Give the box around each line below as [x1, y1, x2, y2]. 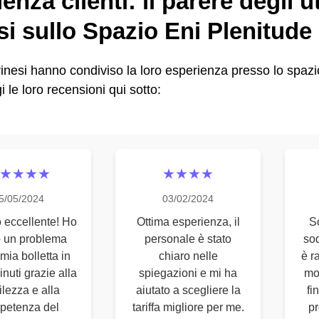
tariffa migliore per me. [132, 301, 244, 313]
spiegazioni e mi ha [139, 267, 237, 279]
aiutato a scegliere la [135, 284, 241, 296]
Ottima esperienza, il [136, 216, 240, 228]
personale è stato [145, 233, 231, 245]
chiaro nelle [158, 250, 218, 262]
